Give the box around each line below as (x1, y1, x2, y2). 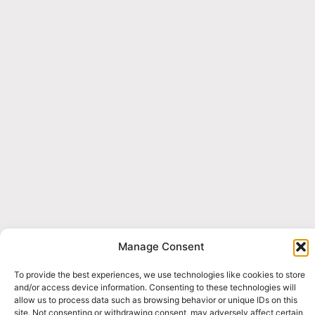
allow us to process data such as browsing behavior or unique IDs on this (14, 295, 297, 305)
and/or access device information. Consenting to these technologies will (14, 282, 296, 292)
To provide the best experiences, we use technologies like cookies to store (14, 269, 305, 280)
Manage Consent (117, 240, 205, 253)
